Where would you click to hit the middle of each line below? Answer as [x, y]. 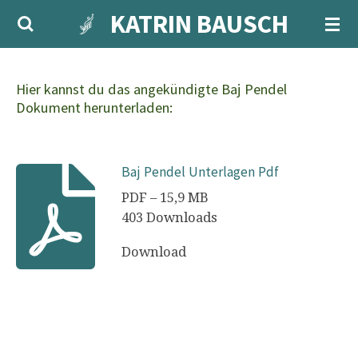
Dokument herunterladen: [94, 107]
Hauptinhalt [44, 38]
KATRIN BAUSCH [199, 24]
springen [35, 59]
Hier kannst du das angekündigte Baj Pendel [151, 89]
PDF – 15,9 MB [165, 197]
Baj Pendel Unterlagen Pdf [200, 172]
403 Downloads [169, 217]
